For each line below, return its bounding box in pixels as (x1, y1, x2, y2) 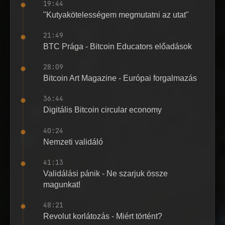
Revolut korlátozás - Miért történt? (43, 211, 162, 220)
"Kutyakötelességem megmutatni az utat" (43, 10, 189, 19)
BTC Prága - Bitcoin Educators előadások (43, 42, 192, 51)
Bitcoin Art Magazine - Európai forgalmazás (43, 74, 197, 83)
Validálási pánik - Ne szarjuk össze (43, 169, 168, 178)
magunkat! (43, 180, 80, 189)
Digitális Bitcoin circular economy (43, 105, 162, 115)
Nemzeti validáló (43, 137, 103, 146)
